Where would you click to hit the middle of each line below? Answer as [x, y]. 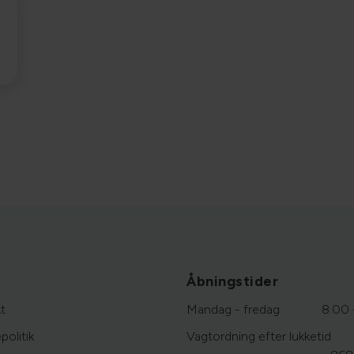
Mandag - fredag [233, 310]
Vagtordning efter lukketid [259, 337]
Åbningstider [232, 282]
